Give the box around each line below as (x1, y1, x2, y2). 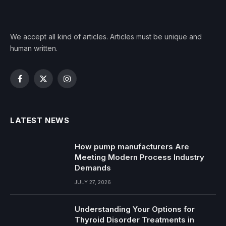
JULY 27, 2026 (75, 179, 111, 186)
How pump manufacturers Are (75, 142, 189, 152)
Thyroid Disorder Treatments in (75, 215, 194, 225)
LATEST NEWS (10, 116, 70, 126)
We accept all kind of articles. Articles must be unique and (10, 32, 202, 41)
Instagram (66, 79, 98, 88)
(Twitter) (42, 89, 71, 98)
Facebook (19, 79, 53, 88)
